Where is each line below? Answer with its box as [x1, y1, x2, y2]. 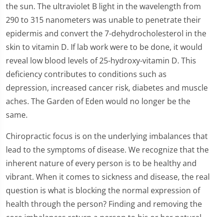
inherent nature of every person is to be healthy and [6, 158, 197, 169]
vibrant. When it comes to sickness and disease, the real [6, 171, 210, 183]
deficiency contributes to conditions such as [6, 69, 167, 80]
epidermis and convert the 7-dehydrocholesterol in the [6, 28, 206, 39]
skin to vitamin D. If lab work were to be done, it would [6, 42, 202, 53]
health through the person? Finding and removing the [6, 199, 202, 210]
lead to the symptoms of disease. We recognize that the [6, 144, 209, 155]
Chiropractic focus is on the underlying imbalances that [6, 131, 208, 142]
